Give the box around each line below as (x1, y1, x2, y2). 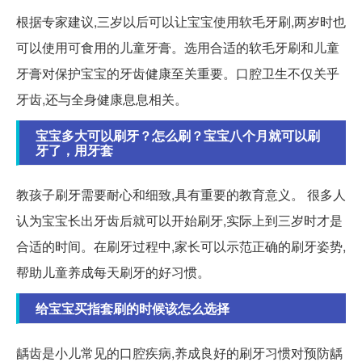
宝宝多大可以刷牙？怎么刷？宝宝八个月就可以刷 (36, 125, 320, 145)
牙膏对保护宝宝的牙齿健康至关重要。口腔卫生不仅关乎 (16, 63, 339, 82)
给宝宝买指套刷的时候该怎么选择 (36, 298, 229, 318)
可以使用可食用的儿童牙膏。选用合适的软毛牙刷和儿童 (16, 37, 339, 57)
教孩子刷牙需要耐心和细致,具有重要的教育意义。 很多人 (16, 184, 346, 204)
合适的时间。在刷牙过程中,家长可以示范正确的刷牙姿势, (16, 236, 346, 255)
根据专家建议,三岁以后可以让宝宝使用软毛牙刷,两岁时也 (16, 11, 346, 31)
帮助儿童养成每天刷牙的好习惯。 (16, 262, 210, 281)
